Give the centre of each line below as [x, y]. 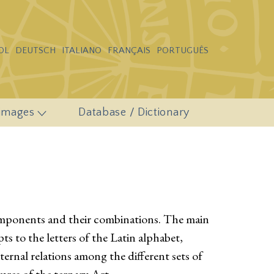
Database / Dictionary [134, 112]
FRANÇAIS [129, 51]
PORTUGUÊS [183, 51]
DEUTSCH [35, 51]
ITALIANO [82, 51]
